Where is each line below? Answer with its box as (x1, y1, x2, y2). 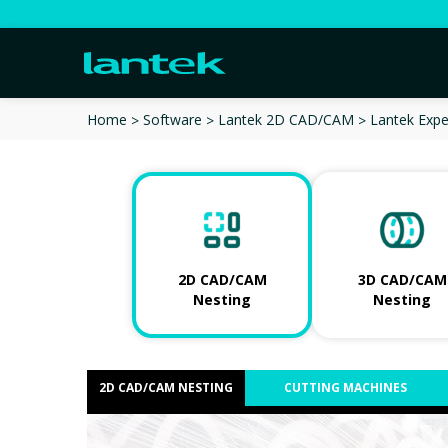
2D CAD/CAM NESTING (99, 378, 233, 396)
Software (143, 110, 202, 130)
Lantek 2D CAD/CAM (218, 110, 354, 130)
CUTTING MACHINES (283, 378, 407, 396)
